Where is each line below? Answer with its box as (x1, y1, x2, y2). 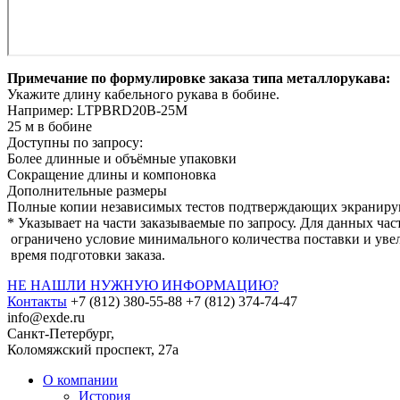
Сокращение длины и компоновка (7, 167, 216, 183)
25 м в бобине (7, 119, 92, 135)
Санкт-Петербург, (7, 326, 114, 342)
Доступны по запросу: (7, 135, 143, 151)
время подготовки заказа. (7, 247, 165, 263)
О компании (43, 372, 118, 388)
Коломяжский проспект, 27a (7, 342, 179, 358)
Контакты (7, 294, 67, 310)
